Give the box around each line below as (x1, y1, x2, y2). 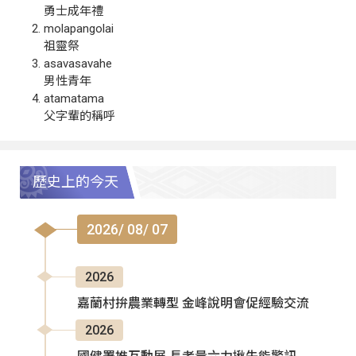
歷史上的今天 (33, 173, 118, 191)
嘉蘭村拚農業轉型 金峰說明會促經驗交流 (77, 295, 309, 311)
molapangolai (44, 21, 114, 36)
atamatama (44, 91, 104, 106)
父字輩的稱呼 (44, 108, 115, 123)
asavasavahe (44, 56, 112, 71)
